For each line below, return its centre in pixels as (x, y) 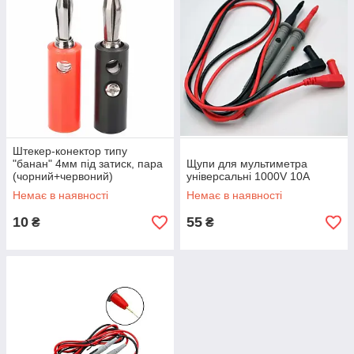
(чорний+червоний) (63, 176)
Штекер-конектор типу (70, 151)
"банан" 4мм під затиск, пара (88, 164)
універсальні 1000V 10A (248, 176)
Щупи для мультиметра (247, 164)
